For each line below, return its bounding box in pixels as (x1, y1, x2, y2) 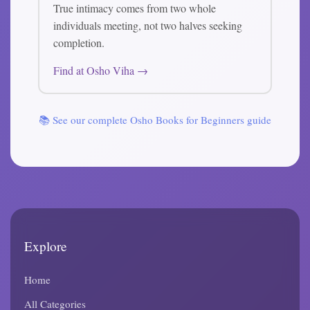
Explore (24, 237, 67, 255)
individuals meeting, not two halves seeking (53, 18, 242, 33)
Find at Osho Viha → (53, 63, 148, 77)
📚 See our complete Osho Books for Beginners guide (39, 113, 271, 127)
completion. (53, 35, 104, 50)
